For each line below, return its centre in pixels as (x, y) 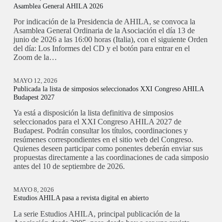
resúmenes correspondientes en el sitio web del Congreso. (103, 140)
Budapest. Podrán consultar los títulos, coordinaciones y (100, 131)
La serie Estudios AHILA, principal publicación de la (96, 214)
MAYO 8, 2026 (33, 190)
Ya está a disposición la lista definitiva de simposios (93, 113)
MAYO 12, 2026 (35, 81)
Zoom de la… (35, 57)
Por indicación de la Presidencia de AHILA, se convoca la (104, 22)
